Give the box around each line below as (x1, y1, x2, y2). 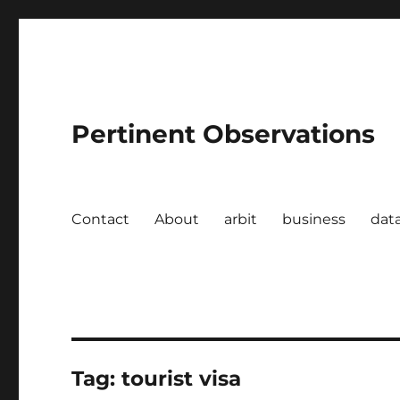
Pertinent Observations (71, 119, 376, 149)
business (282, 210, 346, 228)
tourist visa (121, 366, 242, 391)
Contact (71, 210, 130, 228)
